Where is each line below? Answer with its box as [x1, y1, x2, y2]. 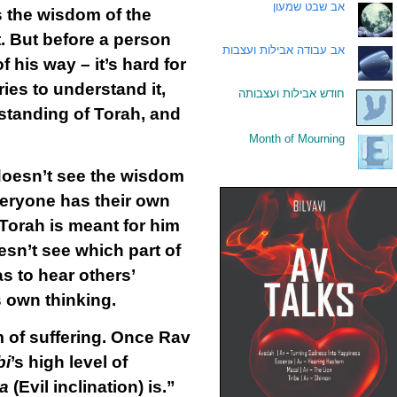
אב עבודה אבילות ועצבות [222, 43, 345, 57]
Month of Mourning [249, 132, 345, 145]
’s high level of [10, 353, 128, 371]
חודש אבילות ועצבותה [238, 87, 345, 100]
